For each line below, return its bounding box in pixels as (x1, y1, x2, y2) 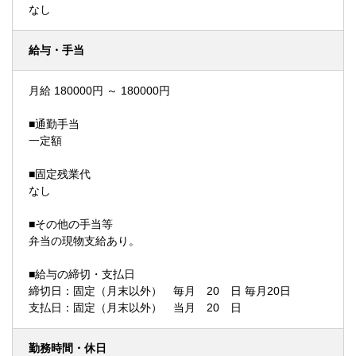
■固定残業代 (29, 168, 91, 180)
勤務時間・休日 (29, 342, 106, 354)
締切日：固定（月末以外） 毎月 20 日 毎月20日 (29, 284, 291, 297)
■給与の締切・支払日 (29, 268, 135, 281)
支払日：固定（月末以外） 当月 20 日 (29, 301, 242, 314)
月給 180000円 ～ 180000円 (29, 84, 170, 97)
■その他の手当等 (29, 218, 113, 230)
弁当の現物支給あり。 (29, 234, 140, 247)
